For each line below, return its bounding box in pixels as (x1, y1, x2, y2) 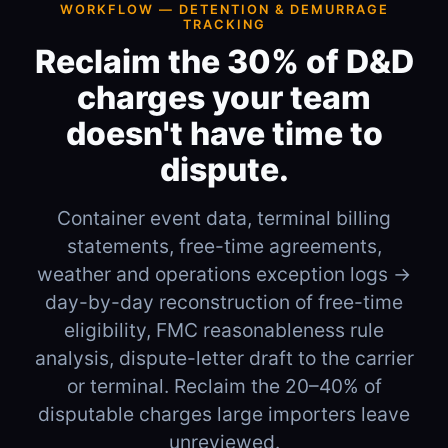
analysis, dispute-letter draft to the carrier (34, 345, 414, 370)
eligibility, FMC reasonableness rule (64, 317, 384, 342)
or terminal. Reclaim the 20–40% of (66, 373, 382, 398)
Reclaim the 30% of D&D (34, 41, 414, 81)
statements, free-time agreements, (66, 233, 382, 258)
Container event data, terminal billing (57, 205, 391, 230)
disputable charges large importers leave (38, 401, 410, 426)
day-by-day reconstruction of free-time (45, 289, 403, 314)
